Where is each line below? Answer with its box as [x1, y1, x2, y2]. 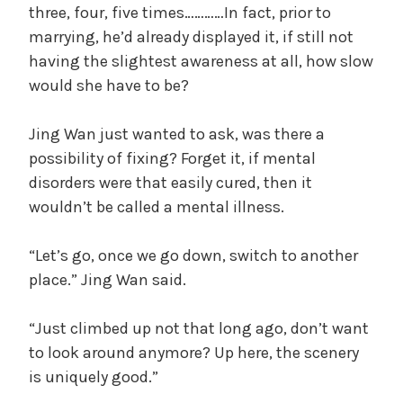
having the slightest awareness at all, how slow [29, 50, 373, 71]
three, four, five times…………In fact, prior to [29, 2, 331, 22]
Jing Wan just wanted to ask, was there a [29, 123, 325, 144]
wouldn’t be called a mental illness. [29, 196, 284, 217]
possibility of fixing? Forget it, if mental [29, 148, 316, 168]
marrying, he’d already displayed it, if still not [29, 26, 354, 47]
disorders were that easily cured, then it [29, 172, 312, 193]
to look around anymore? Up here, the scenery [29, 342, 359, 363]
